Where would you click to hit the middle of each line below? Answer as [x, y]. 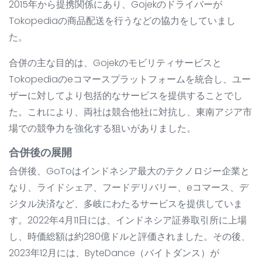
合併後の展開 [40, 153]
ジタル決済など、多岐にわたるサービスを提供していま [126, 204]
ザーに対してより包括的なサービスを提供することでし [126, 96]
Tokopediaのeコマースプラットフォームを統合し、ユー [130, 80]
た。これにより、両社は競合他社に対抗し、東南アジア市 [130, 112]
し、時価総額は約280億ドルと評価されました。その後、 [130, 237]
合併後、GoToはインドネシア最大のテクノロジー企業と [129, 171]
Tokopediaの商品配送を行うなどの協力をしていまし [122, 21]
